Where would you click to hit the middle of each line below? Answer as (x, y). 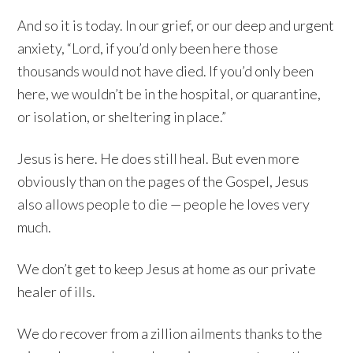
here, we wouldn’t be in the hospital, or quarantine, (169, 94)
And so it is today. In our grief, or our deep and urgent (176, 26)
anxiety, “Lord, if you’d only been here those (148, 48)
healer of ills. (57, 292)
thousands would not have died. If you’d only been (166, 71)
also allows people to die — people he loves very (164, 204)
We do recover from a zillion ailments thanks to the (170, 334)
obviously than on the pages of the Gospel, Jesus (163, 182)
